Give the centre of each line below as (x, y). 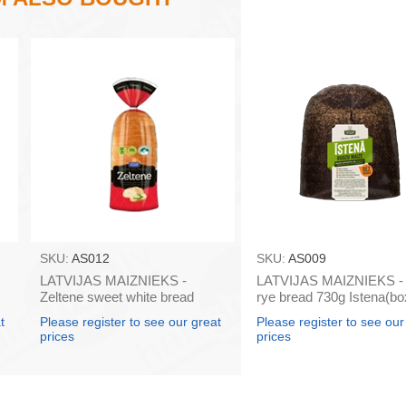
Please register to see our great (130, 322)
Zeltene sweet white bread (116, 297)
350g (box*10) (81, 314)
